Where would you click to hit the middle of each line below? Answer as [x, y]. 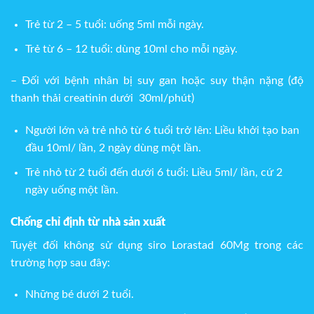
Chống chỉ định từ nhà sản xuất [88, 222]
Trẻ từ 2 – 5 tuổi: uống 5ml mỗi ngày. [114, 25]
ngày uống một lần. [71, 190]
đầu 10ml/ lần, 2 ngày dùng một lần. [113, 148]
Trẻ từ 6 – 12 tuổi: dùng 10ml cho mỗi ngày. [131, 49]
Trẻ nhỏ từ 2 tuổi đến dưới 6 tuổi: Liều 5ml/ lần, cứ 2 [153, 172]
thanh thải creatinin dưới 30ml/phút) [102, 98]
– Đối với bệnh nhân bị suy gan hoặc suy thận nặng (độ [157, 81]
